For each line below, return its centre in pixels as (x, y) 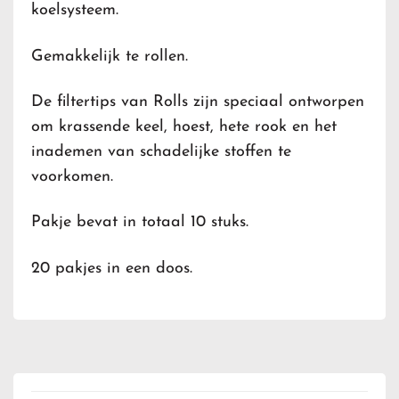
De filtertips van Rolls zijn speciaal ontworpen (198, 102)
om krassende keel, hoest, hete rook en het (184, 126)
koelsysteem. (75, 11)
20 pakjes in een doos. (112, 268)
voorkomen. (72, 176)
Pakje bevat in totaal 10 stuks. (140, 223)
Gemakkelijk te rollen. (110, 56)
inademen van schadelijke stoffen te (161, 151)
